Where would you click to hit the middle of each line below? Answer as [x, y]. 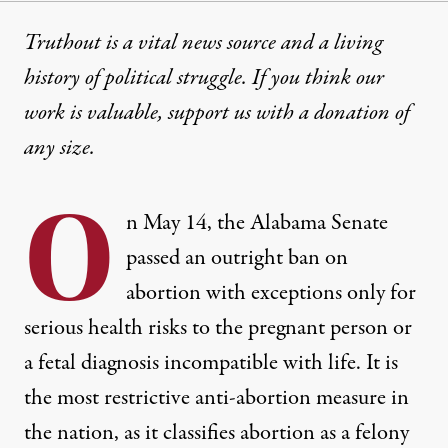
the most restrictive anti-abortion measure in [216, 398]
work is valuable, [96, 113]
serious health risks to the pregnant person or [218, 328]
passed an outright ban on [237, 258]
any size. [59, 148]
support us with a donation [279, 113]
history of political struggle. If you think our [204, 78]
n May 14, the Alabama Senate [257, 223]
